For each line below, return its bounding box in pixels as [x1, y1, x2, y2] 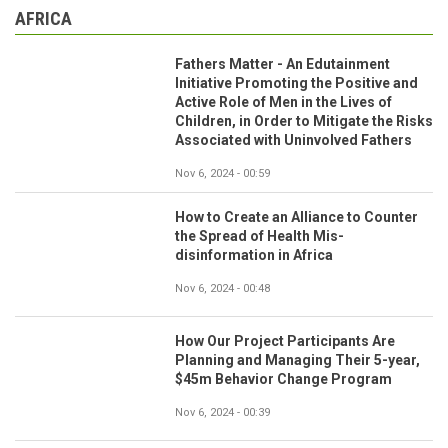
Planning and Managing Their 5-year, [175, 352, 420, 369]
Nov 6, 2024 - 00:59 [175, 167, 270, 181]
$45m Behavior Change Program [175, 371, 392, 388]
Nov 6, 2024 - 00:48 [175, 282, 270, 296]
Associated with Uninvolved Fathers [175, 132, 412, 149]
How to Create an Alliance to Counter [175, 209, 418, 226]
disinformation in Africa [175, 247, 333, 264]
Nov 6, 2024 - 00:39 [175, 406, 270, 420]
